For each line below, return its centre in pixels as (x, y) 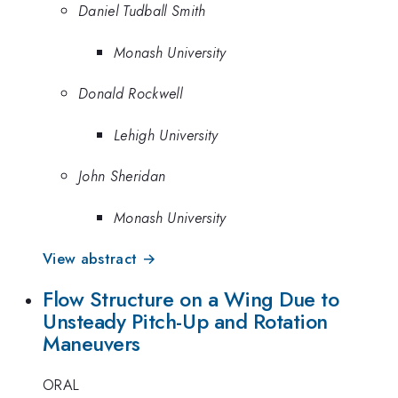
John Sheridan (122, 176)
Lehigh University (166, 135)
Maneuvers (92, 343)
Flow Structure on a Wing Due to (191, 299)
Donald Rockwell (130, 94)
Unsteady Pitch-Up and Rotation (185, 321)
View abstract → (99, 259)
